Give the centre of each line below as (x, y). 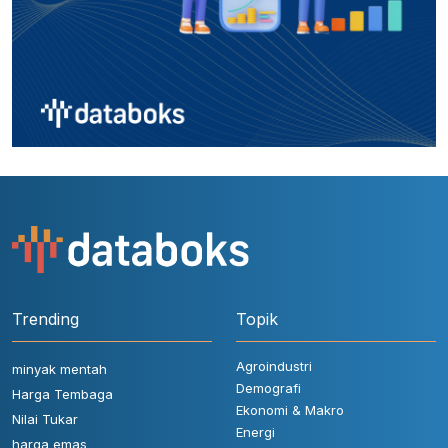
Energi (255, 432)
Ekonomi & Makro (290, 410)
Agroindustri (274, 366)
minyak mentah (59, 369)
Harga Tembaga (62, 394)
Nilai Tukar (45, 419)
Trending (45, 319)
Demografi (268, 388)
